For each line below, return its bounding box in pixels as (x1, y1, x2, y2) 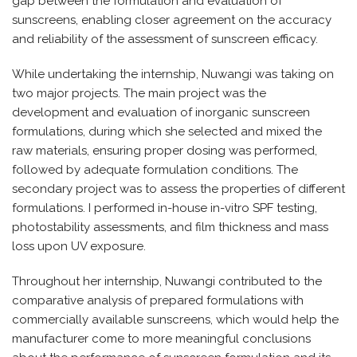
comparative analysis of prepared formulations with (12, 293, 304, 308)
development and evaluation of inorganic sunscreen (12, 105, 310, 120)
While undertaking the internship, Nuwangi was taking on (12, 67, 334, 81)
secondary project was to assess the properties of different (12, 182, 345, 196)
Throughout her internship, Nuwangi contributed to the (12, 274, 322, 288)
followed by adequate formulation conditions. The (12, 163, 298, 177)
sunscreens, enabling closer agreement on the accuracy (12, 13, 331, 27)
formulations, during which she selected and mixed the (12, 124, 322, 139)
